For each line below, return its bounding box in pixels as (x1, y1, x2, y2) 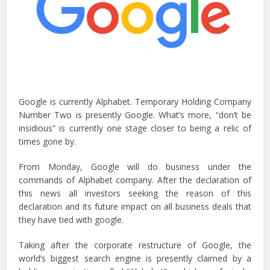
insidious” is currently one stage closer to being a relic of (19, 122, 251, 134)
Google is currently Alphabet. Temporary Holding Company (19, 96, 251, 108)
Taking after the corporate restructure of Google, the (19, 239, 251, 251)
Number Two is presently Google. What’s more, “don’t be (19, 109, 251, 121)
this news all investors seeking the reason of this (19, 187, 251, 199)
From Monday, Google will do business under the (19, 161, 251, 173)
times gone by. (19, 136, 77, 148)
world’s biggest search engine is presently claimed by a (19, 253, 251, 265)
